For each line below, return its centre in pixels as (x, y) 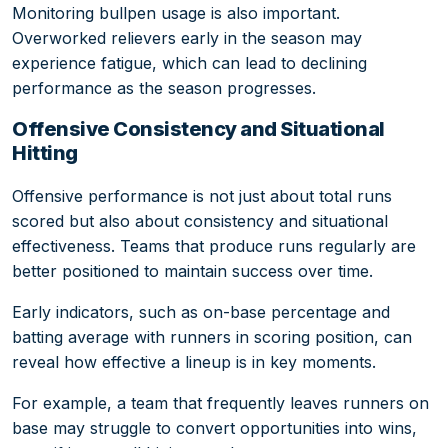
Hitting (45, 152)
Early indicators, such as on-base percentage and (201, 311)
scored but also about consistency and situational (200, 220)
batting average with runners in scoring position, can (212, 336)
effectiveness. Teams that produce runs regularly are (214, 245)
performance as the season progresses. (164, 87)
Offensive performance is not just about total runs (202, 195)
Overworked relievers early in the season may (187, 37)
